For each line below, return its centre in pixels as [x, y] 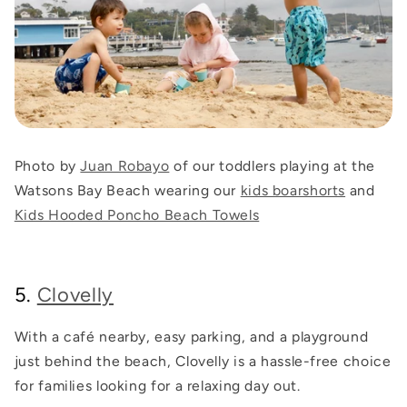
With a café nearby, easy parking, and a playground [191, 337]
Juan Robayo [125, 165]
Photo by [47, 165]
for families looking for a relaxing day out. [157, 386]
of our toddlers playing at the [272, 165]
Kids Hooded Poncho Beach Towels [137, 214]
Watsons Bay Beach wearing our [127, 190]
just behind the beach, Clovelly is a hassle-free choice [203, 362]
